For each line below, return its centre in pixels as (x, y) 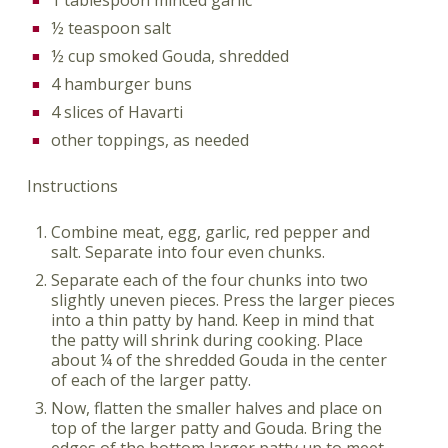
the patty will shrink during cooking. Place (206, 339)
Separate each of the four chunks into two (209, 279)
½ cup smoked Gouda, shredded (169, 55)
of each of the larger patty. (150, 379)
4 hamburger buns (121, 83)
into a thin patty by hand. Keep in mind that (212, 319)
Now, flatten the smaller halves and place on (216, 407)
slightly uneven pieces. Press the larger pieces (222, 299)
